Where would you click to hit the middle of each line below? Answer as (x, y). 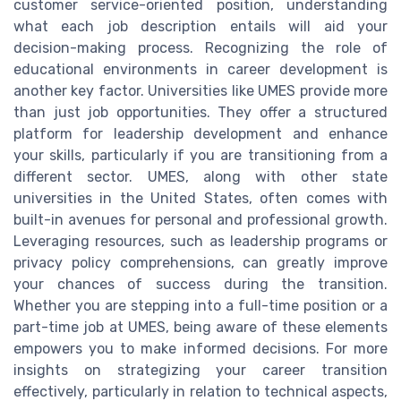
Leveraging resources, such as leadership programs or (200, 241)
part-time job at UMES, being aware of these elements (200, 327)
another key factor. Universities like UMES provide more (200, 90)
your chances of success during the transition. (200, 284)
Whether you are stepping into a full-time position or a (200, 305)
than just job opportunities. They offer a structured (200, 112)
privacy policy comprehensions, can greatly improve (200, 262)
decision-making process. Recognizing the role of (200, 47)
